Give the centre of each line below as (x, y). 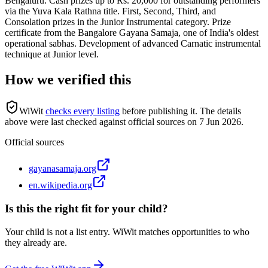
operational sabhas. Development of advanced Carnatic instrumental (133, 44)
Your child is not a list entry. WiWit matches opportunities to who (127, 232)
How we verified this (68, 80)
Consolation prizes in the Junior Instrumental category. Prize (118, 22)
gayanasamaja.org (63, 169)
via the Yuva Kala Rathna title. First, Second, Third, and (110, 11)
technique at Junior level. (52, 54)
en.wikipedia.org (60, 185)
